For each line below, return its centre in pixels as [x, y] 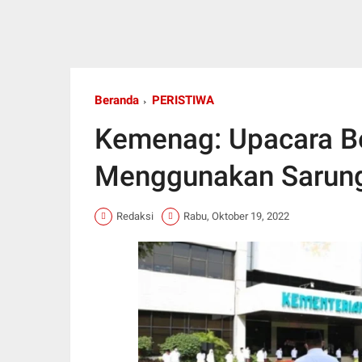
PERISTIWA [183, 100]
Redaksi [135, 217]
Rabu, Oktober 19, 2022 [236, 217]
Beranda [117, 100]
